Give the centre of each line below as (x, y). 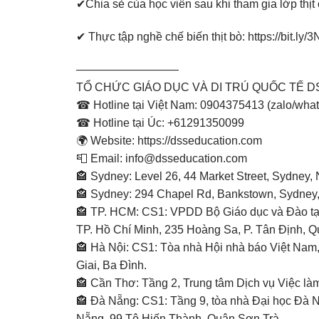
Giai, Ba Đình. (111, 265)
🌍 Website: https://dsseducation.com (169, 140)
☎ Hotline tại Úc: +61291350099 (160, 122)
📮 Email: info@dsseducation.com (162, 158)
